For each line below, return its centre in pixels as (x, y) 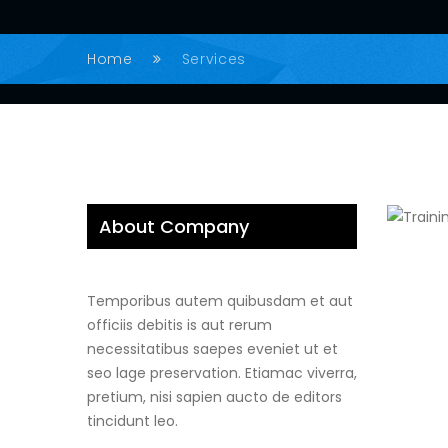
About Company (174, 226)
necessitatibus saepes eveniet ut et (212, 349)
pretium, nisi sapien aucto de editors (214, 397)
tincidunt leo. (132, 421)
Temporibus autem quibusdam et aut (220, 301)
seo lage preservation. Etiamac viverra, (222, 373)
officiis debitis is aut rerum (179, 325)
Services (214, 59)
